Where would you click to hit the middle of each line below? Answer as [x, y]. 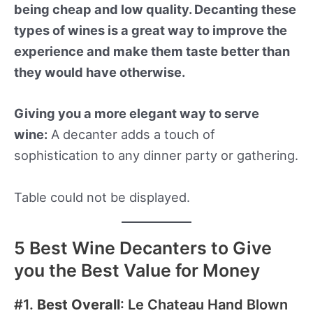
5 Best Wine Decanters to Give [143, 248]
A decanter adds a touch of [131, 134]
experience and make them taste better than [152, 51]
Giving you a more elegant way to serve [137, 114]
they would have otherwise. [100, 72]
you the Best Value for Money [137, 270]
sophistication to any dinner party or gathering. [156, 155]
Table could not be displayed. [102, 197]
